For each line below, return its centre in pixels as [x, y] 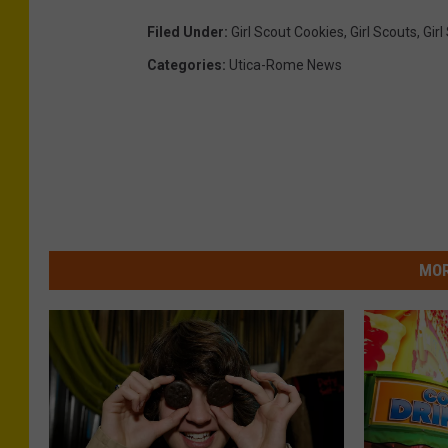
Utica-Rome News [285, 64]
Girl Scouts [383, 31]
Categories [184, 64]
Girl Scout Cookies [287, 31]
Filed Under [185, 31]
